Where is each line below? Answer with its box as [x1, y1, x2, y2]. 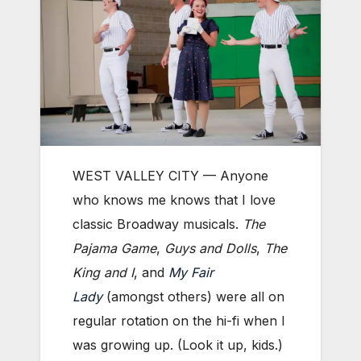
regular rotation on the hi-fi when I [73, 313, 285, 330]
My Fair [168, 264, 214, 281]
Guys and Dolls [164, 240, 256, 257]
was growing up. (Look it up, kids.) [73, 337, 283, 354]
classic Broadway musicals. [73, 216, 243, 233]
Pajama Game [73, 240, 156, 257]
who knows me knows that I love [73, 192, 276, 209]
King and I [73, 264, 134, 281]
